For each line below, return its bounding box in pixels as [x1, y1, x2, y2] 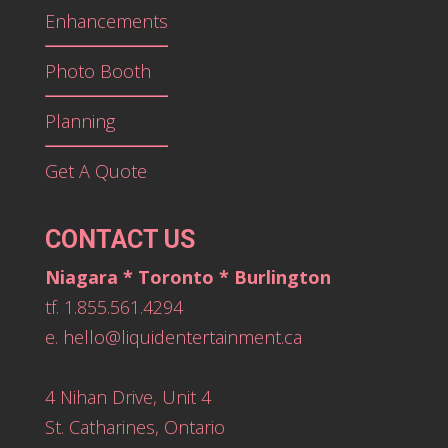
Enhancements [44, 8, 168, 33]
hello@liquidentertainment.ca [62, 324, 302, 349]
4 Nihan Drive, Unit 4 [44, 384, 211, 409]
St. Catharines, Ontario [44, 414, 225, 439]
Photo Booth [44, 58, 151, 83]
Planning [44, 108, 115, 133]
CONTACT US [44, 224, 195, 254]
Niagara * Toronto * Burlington [44, 264, 331, 289]
